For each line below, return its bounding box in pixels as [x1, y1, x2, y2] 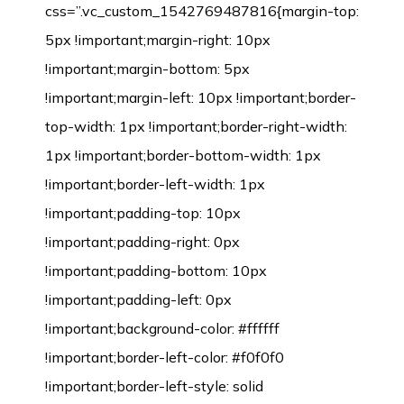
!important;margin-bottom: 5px [45, 60, 250, 78]
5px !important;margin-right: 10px [45, 31, 271, 49]
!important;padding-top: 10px [45, 204, 241, 222]
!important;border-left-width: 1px [45, 175, 265, 193]
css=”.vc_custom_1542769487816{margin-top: [45, 2, 359, 20]
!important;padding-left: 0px [45, 290, 232, 308]
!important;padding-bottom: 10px [45, 262, 267, 280]
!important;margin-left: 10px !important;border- [45, 88, 356, 106]
